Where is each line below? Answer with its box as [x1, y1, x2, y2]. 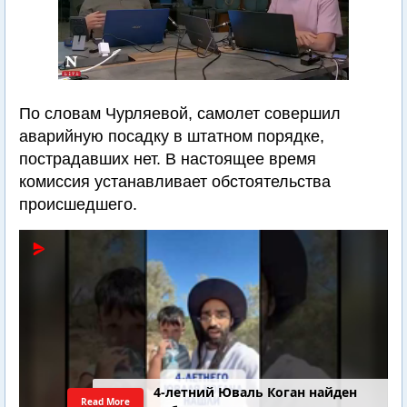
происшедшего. [19, 195, 137, 213]
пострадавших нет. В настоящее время [19, 150, 316, 168]
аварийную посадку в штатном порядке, [19, 127, 324, 145]
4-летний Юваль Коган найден [154, 383, 358, 402]
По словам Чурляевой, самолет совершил [19, 104, 341, 123]
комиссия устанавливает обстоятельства [19, 173, 331, 191]
